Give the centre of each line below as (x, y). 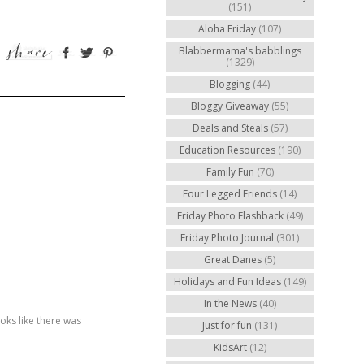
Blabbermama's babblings (240, 51)
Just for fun (227, 325)
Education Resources (227, 150)
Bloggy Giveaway (230, 106)
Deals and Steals (230, 128)
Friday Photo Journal (227, 238)
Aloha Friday (227, 29)
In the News (230, 303)
